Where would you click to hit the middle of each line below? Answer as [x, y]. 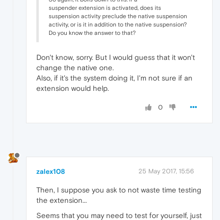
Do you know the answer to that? [92, 33]
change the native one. [75, 67]
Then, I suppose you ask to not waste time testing [119, 190]
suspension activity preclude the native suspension [118, 16]
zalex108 [51, 172]
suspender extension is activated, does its [105, 8]
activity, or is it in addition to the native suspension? [118, 24]
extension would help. [73, 88]
